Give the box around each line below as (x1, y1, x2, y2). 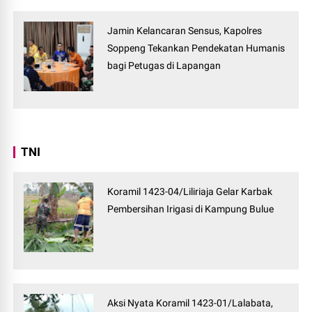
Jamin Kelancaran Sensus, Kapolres (107, 25, 263, 37)
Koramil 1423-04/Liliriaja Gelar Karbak (107, 186, 273, 198)
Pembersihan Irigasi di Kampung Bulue (107, 203, 274, 215)
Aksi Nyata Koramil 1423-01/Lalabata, (107, 297, 274, 309)
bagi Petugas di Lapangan (107, 60, 221, 72)
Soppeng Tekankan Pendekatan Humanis (107, 42, 286, 54)
